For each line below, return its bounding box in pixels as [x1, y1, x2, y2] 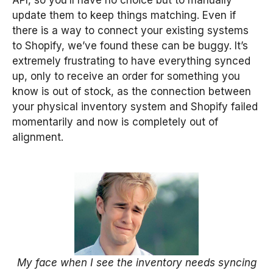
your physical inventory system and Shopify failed [12, 100, 258, 113]
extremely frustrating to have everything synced [12, 54, 250, 67]
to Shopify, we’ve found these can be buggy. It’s [12, 39, 248, 52]
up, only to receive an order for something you [12, 69, 240, 82]
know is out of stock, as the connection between [12, 85, 251, 97]
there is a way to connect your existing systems [12, 24, 249, 37]
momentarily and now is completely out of [12, 115, 218, 128]
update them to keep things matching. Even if [12, 9, 236, 21]
